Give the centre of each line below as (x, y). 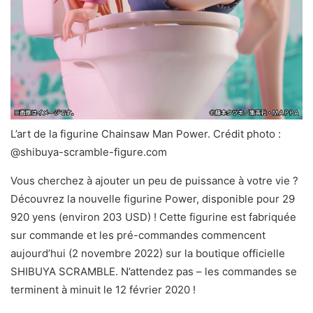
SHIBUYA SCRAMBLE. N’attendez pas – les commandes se (154, 272)
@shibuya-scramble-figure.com (89, 152)
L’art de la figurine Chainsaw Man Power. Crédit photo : (146, 134)
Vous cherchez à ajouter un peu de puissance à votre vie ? (154, 181)
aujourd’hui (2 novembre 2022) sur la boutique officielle (148, 254)
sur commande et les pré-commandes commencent (138, 235)
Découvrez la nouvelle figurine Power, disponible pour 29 (153, 199)
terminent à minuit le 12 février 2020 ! (103, 290)
